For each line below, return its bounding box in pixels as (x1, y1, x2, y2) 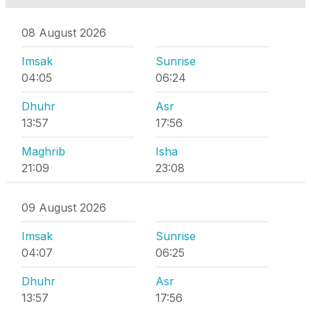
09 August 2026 (22, 201, 106, 215)
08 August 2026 (22, 26, 106, 40)
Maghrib (22, 144, 65, 159)
